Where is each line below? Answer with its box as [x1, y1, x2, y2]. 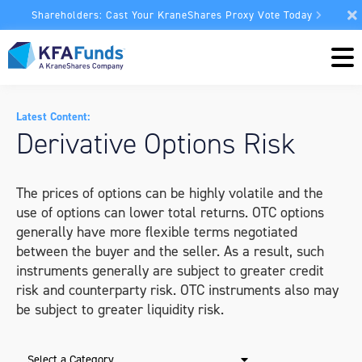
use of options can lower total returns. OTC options [16, 203, 324, 222]
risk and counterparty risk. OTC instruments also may [16, 280, 339, 300]
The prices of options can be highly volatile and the [16, 183, 323, 203]
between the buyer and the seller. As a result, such [16, 242, 324, 261]
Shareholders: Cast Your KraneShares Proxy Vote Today [32, 8, 313, 22]
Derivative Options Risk [16, 124, 296, 163]
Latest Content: [16, 109, 90, 124]
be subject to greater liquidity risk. [16, 300, 224, 319]
